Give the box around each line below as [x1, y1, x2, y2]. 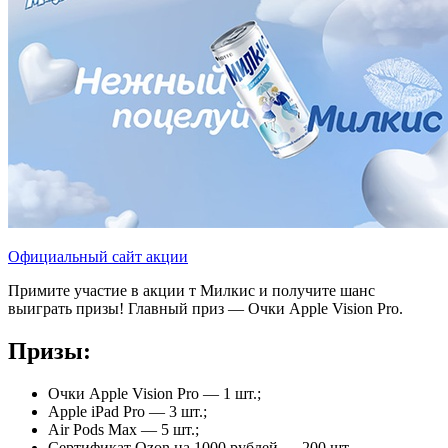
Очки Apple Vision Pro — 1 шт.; [48, 385, 261, 403]
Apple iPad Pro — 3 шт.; [48, 403, 207, 421]
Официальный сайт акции [8, 248, 188, 266]
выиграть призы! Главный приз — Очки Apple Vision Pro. [8, 300, 403, 318]
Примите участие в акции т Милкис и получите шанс [8, 282, 375, 300]
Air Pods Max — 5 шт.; [48, 421, 199, 439]
